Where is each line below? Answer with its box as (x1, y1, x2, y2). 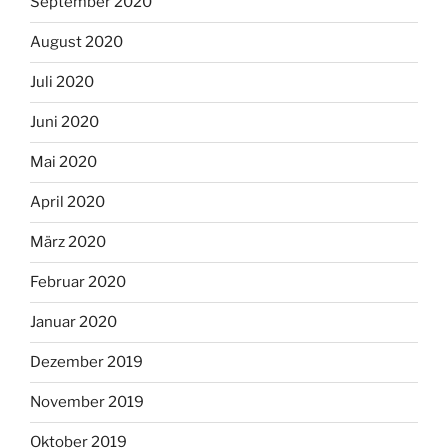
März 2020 (30, 233, 106, 252)
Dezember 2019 (30, 353, 143, 372)
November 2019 (30, 393, 144, 412)
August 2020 (30, 33, 123, 52)
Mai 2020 (30, 153, 97, 172)
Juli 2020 (30, 73, 94, 92)
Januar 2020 (30, 313, 117, 332)
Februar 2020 (30, 273, 126, 292)
